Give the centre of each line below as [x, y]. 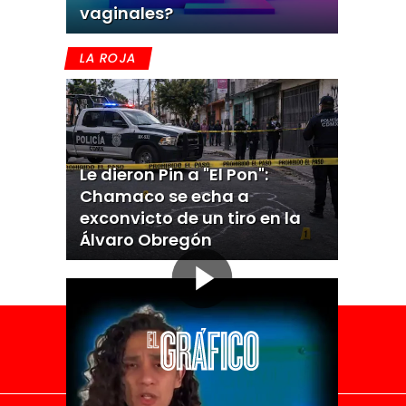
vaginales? [126, 13]
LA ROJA [108, 58]
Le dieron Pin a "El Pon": [174, 174]
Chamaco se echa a [164, 196]
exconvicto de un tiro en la [190, 218]
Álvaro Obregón [145, 240]
